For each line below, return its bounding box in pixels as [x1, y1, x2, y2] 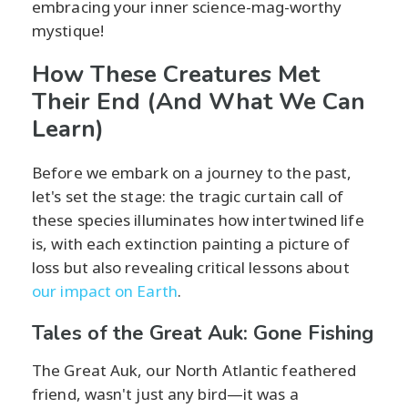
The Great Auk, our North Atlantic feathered [32, 359, 357, 381]
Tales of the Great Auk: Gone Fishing [32, 319, 373, 347]
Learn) [32, 112, 104, 145]
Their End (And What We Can [32, 85, 365, 117]
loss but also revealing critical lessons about [32, 256, 350, 278]
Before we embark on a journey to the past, [32, 161, 352, 183]
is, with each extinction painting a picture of [32, 232, 350, 254]
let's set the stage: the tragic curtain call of [32, 185, 343, 207]
